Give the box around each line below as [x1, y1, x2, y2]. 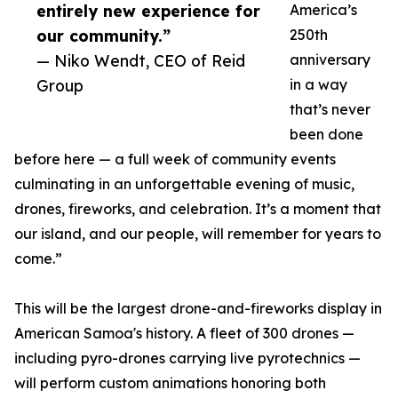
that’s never [290, 100, 370, 119]
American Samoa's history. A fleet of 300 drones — [14, 324, 354, 343]
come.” [14, 250, 62, 268]
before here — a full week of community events [14, 150, 336, 169]
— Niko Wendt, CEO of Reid [36, 51, 245, 71]
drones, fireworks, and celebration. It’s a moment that [14, 200, 381, 219]
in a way [290, 76, 347, 94]
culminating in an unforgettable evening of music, [14, 175, 354, 194]
